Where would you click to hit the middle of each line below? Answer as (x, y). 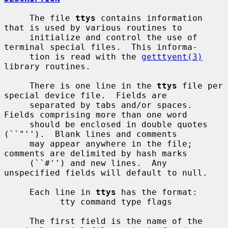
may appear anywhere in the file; (17, 144)
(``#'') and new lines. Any (17, 163)
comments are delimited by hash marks (96, 153)
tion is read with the (85, 56)
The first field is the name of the (17, 221)
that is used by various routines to (93, 27)
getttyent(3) (172, 56)
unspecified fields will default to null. (106, 173)
